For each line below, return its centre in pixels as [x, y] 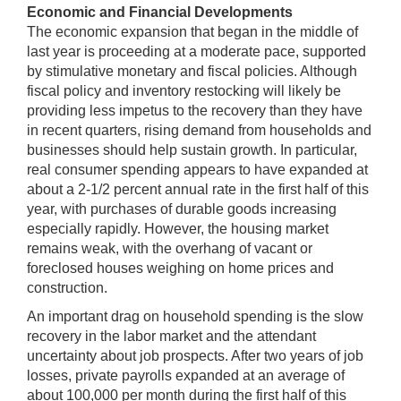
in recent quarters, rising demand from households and [199, 130]
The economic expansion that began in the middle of [192, 31]
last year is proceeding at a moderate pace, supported [196, 51]
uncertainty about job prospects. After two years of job [195, 355]
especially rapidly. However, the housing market [178, 228]
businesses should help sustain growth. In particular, [192, 149]
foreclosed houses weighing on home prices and [180, 268]
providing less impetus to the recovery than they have [195, 110]
